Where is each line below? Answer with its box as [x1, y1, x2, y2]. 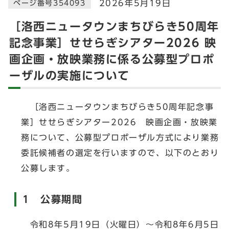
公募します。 [21, 164, 75, 172]
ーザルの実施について [9, 70, 130, 81]
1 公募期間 [22, 194, 83, 204]
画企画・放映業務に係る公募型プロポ [9, 54, 215, 65]
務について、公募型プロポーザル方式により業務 [21, 133, 219, 142]
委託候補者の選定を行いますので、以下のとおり [21, 149, 219, 157]
